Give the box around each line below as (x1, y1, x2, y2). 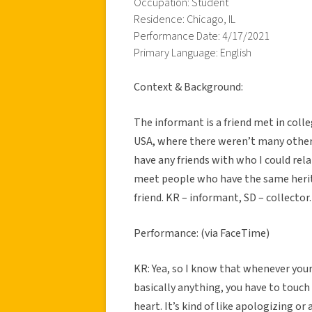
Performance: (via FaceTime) (134, 225, 270, 241)
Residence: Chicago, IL (134, 11, 235, 27)
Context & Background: (134, 79, 243, 95)
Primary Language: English (134, 45, 251, 61)
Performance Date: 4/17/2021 (134, 28, 270, 44)
